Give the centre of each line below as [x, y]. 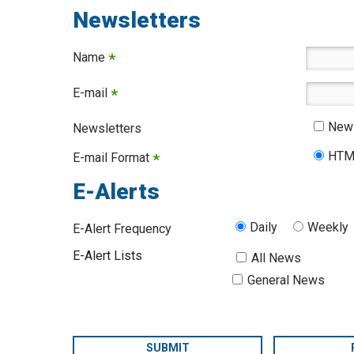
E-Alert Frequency [122, 228]
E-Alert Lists [107, 255]
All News [276, 258]
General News [286, 280]
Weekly [328, 227]
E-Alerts [116, 191]
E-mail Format [113, 158]
